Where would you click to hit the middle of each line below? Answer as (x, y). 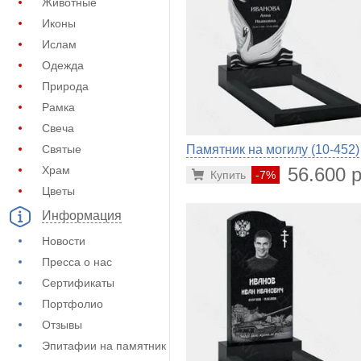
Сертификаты (78, 283)
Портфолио (73, 304)
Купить (228, 174)
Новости (64, 241)
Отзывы (62, 325)
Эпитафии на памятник (104, 346)
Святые (62, 149)
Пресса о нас (77, 262)
